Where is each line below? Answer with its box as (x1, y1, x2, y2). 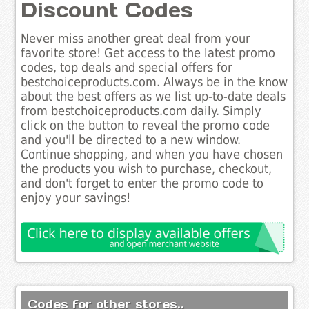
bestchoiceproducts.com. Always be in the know (21, 75, 288, 90)
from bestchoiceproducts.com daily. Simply (21, 104, 262, 119)
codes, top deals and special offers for (21, 61, 233, 75)
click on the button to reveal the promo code (21, 119, 270, 133)
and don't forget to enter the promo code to (21, 177, 264, 191)
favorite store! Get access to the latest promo (21, 46, 276, 61)
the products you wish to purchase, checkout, (21, 162, 272, 177)
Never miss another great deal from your (21, 32, 251, 46)
